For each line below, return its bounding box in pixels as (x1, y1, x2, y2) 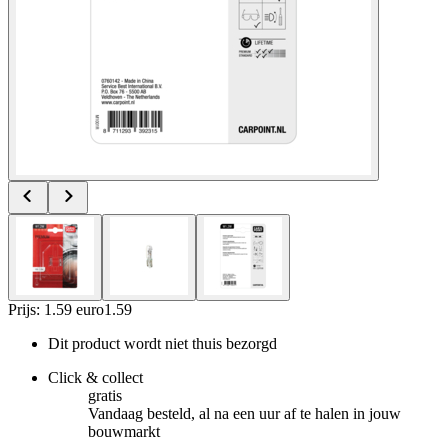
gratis (88, 386, 122, 404)
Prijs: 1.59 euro (8, 300, 104, 318)
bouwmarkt (88, 422, 160, 440)
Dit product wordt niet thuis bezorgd (48, 334, 277, 352)
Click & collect (48, 368, 143, 386)
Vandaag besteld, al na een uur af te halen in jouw (88, 404, 401, 422)
